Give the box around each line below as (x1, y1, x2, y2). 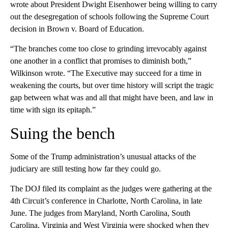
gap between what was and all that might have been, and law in (10, 93, 213, 102)
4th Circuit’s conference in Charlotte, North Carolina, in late (10, 196, 202, 205)
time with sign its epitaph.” (10, 105, 96, 114)
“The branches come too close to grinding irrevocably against (10, 44, 207, 53)
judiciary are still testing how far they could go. (10, 164, 161, 173)
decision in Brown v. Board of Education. (10, 24, 144, 33)
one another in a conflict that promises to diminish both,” (10, 56, 191, 65)
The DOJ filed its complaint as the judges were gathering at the (10, 184, 212, 193)
